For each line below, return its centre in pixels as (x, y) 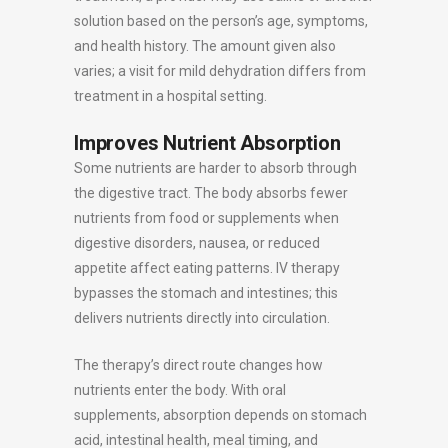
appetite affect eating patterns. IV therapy (207, 267)
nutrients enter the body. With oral (180, 389)
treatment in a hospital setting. (170, 95)
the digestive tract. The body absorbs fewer (211, 192)
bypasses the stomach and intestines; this (206, 292)
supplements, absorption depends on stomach (220, 414)
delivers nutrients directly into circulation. (202, 317)
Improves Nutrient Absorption (207, 142)
